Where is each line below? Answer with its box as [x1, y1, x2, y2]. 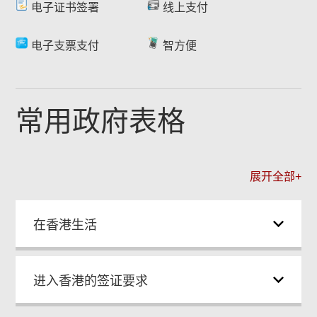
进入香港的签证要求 [33, 274, 149, 288]
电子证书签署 [31, 1, 100, 13]
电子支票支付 [31, 40, 100, 52]
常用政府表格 [16, 105, 186, 137]
